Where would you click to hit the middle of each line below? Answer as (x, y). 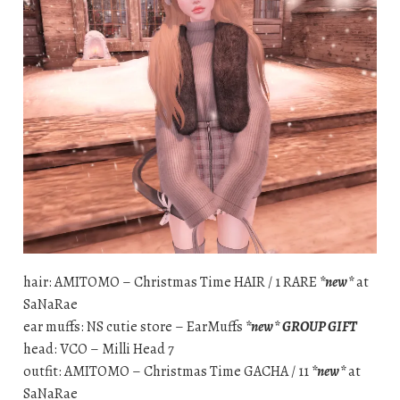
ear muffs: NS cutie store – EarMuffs (134, 327)
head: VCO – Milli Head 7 (98, 350)
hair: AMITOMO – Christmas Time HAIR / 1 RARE (171, 283)
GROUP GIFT (319, 327)
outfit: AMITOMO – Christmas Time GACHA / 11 (167, 372)
